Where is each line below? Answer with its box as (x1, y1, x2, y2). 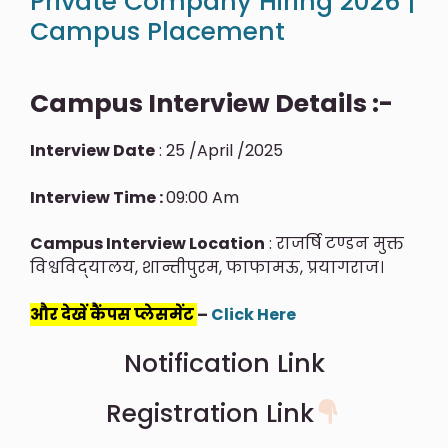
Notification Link (123, 345, 325, 381)
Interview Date (30, 139, 155, 163)
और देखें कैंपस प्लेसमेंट (30, 302, 197, 326)
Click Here (211, 302, 296, 326)
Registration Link (105, 395, 314, 431)
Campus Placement (30, 13, 285, 49)
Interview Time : (30, 185, 166, 209)
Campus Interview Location (30, 232, 265, 256)
